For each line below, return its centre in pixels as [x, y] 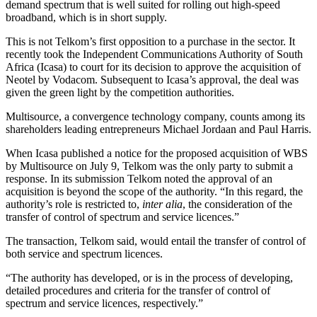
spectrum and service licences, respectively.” [104, 303]
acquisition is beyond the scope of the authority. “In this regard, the [154, 191]
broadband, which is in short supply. [86, 17]
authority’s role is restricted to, [74, 204]
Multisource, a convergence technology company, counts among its [155, 116]
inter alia [162, 204]
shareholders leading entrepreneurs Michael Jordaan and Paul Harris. [158, 129]
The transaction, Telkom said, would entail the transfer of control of [156, 241]
